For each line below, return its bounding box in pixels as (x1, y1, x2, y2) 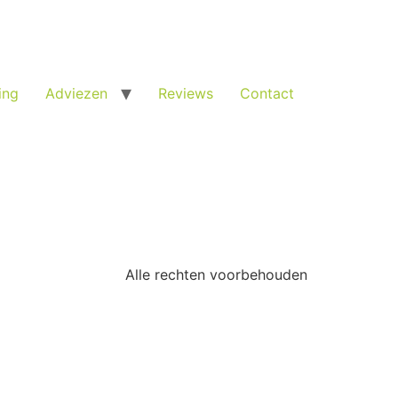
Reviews (158, 84, 213, 102)
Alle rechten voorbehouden (125, 266, 307, 283)
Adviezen (45, 84, 107, 102)
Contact (240, 84, 294, 102)
